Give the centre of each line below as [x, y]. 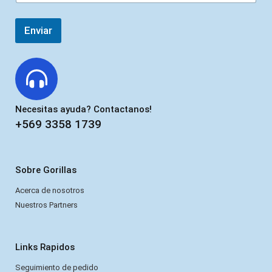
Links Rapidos [45, 247]
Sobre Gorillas [46, 170]
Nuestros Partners [46, 205]
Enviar [38, 30]
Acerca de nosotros [50, 190]
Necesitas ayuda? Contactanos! [83, 109]
